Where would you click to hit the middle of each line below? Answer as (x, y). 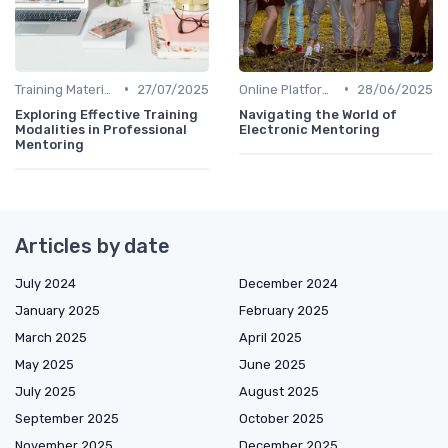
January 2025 (57, 310)
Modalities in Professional (101, 129)
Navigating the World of (318, 114)
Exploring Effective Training (106, 114)
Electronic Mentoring (309, 129)
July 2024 (45, 283)
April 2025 (270, 337)
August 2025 (279, 391)
